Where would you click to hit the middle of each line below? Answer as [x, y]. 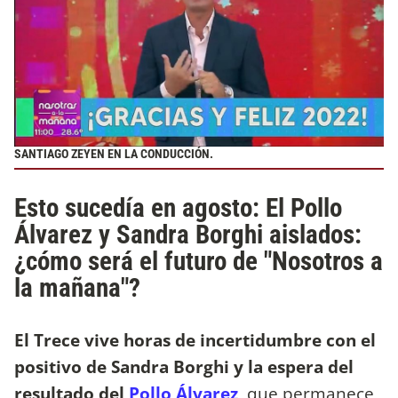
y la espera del [294, 367]
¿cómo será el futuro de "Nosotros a [199, 262]
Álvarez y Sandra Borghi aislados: [188, 235]
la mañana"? [77, 288]
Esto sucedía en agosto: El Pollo [178, 208]
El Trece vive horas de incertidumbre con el [195, 340]
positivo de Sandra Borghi [122, 367]
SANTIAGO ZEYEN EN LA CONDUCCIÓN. [114, 155]
